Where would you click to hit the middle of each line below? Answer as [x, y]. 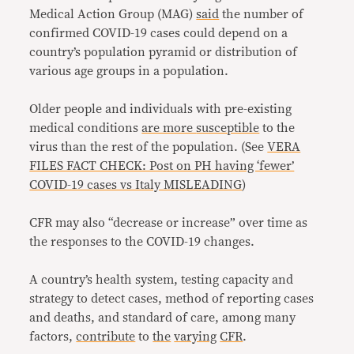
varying [196, 337]
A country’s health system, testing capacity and [162, 280]
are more [169, 128]
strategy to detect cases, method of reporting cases [172, 299]
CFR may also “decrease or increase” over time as [169, 223]
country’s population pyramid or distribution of [164, 52]
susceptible [228, 128]
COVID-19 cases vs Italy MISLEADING [136, 185]
